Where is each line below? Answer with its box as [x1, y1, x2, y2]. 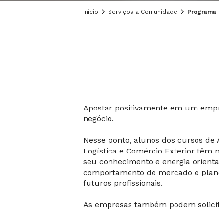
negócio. [83, 114, 114, 123]
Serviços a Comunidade [108, 8, 177, 15]
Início [83, 8, 98, 15]
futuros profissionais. [83, 178, 163, 188]
